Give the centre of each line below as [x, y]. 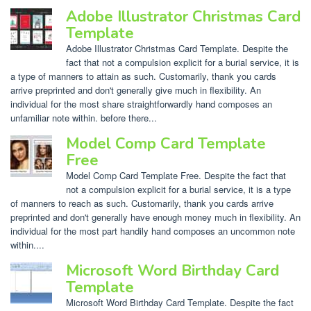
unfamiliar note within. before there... [84, 117]
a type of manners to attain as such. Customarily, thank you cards [143, 76]
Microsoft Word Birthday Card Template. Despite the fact [180, 302]
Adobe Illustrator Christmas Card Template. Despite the [177, 48]
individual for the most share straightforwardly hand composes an [141, 103]
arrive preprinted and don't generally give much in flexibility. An [136, 90]
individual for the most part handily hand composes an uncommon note [153, 230]
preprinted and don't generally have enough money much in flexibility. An [155, 217]
